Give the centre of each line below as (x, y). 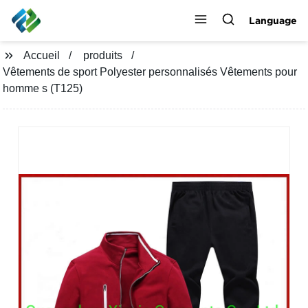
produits (103, 55)
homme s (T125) (43, 88)
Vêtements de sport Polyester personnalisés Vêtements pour (150, 72)
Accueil (42, 55)
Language (273, 20)
